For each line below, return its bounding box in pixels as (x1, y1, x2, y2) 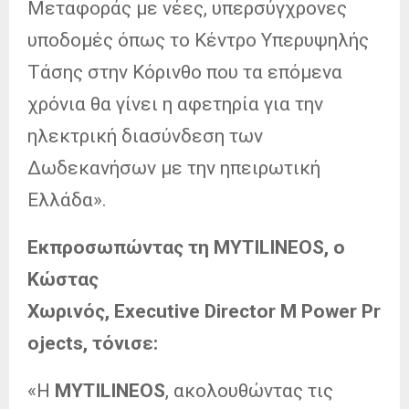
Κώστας (27, 267, 99, 290)
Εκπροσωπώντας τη (27, 236, 214, 258)
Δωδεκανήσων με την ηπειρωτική (27, 156, 320, 179)
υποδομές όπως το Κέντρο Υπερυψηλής (27, 28, 369, 51)
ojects (27, 331, 83, 354)
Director (204, 299, 276, 322)
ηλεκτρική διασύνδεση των (27, 124, 263, 147)
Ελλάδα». (27, 188, 107, 211)
